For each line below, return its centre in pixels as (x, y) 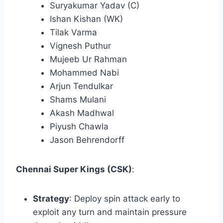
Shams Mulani (78, 100)
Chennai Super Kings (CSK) (74, 169)
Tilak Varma (73, 33)
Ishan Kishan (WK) (86, 19)
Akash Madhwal (82, 113)
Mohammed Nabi (84, 73)
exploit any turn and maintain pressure (110, 212)
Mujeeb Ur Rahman (88, 59)
